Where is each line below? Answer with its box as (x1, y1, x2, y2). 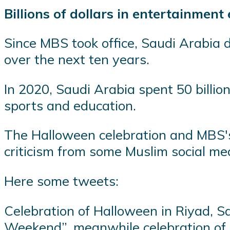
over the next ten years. (4, 51, 149, 68)
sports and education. (4, 97, 136, 113)
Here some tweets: (4, 172, 119, 189)
